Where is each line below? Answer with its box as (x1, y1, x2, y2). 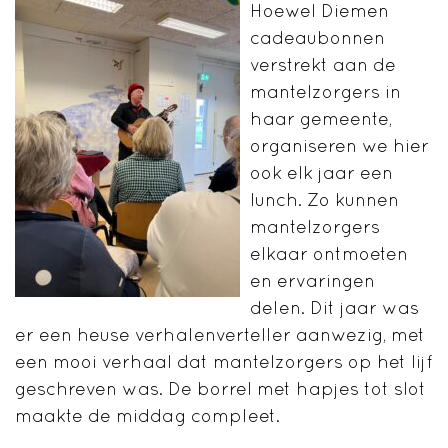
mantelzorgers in (250, 81, 401, 103)
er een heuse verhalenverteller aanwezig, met (15, 324, 425, 346)
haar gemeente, (250, 108, 392, 130)
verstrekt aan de (250, 54, 396, 76)
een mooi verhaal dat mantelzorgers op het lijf (15, 351, 433, 373)
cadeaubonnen (250, 27, 385, 49)
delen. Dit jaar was (250, 297, 419, 319)
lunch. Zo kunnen (250, 189, 399, 211)
